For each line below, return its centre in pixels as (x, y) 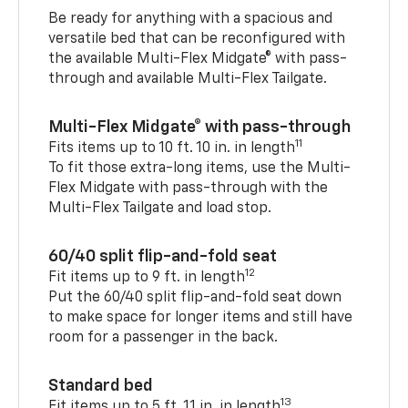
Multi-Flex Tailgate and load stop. (160, 209)
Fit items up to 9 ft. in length (147, 278)
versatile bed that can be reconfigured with (197, 40)
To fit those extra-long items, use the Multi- (200, 169)
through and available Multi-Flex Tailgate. (188, 80)
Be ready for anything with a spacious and (191, 20)
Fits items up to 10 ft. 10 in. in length (172, 149)
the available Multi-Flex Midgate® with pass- (198, 60)
